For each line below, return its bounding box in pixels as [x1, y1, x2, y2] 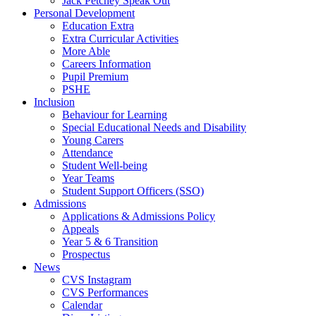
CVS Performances [62, 286, 148, 298]
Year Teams [62, 171, 114, 184]
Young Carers [62, 133, 123, 146]
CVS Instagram [62, 273, 131, 286]
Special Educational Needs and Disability [62, 121, 246, 133]
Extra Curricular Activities [62, 32, 178, 44]
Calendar [62, 298, 102, 311]
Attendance [62, 146, 113, 159]
